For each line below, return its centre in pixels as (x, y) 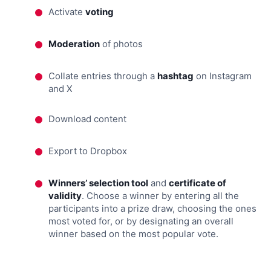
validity (65, 196)
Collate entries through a (103, 76)
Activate (67, 12)
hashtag (175, 76)
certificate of (198, 183)
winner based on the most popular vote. (133, 234)
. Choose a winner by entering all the (160, 196)
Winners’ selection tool (98, 183)
